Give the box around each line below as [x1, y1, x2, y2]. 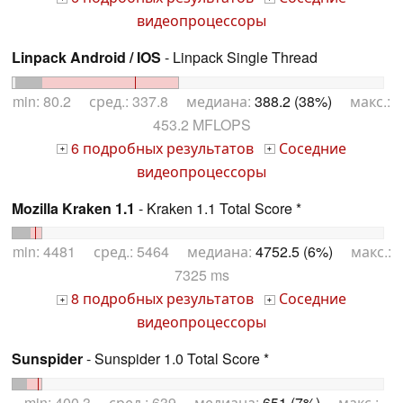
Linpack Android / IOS [12, 46, 161, 67]
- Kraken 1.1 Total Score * [135, 197, 301, 219]
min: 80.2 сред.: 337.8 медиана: [13, 90, 255, 112]
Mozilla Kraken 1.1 [12, 197, 135, 219]
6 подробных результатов [67, 137, 254, 158]
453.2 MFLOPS [152, 113, 251, 135]
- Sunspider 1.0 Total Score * [83, 348, 269, 370]
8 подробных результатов [67, 288, 254, 309]
